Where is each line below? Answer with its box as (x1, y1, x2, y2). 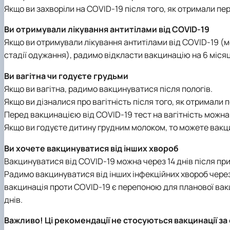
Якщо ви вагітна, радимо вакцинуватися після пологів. (4, 83, 213, 94)
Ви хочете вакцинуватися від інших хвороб (4, 142, 179, 154)
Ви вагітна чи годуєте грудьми (4, 70, 128, 82)
